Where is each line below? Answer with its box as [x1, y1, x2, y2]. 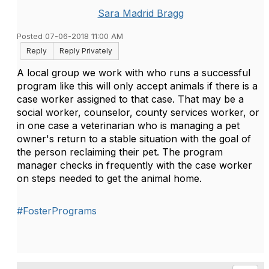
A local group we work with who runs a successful [17, 67, 250, 79]
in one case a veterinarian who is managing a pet [17, 119, 240, 131]
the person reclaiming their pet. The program [17, 146, 223, 158]
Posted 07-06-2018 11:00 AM [17, 32, 123, 41]
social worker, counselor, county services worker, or [17, 106, 259, 118]
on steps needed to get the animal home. [17, 172, 205, 184]
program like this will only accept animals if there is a [17, 80, 258, 92]
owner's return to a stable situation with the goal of [17, 133, 251, 145]
